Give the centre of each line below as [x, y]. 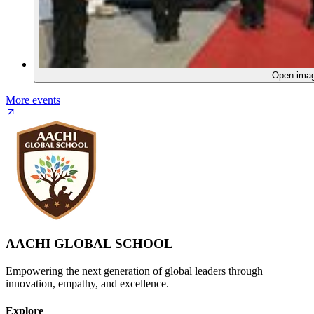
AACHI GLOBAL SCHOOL [89, 244]
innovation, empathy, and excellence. [87, 284]
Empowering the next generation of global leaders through [134, 271]
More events [33, 100]
